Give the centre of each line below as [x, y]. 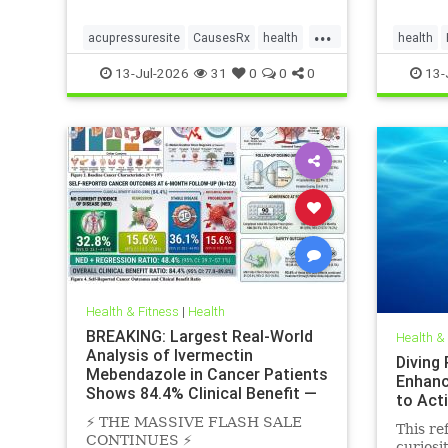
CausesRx [221, 37]
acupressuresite [134, 37]
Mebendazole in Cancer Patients [206, 374]
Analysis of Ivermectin [169, 355]
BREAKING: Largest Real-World [199, 336]
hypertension [124, 69]
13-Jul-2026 [150, 72]
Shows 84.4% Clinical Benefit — [201, 393]
